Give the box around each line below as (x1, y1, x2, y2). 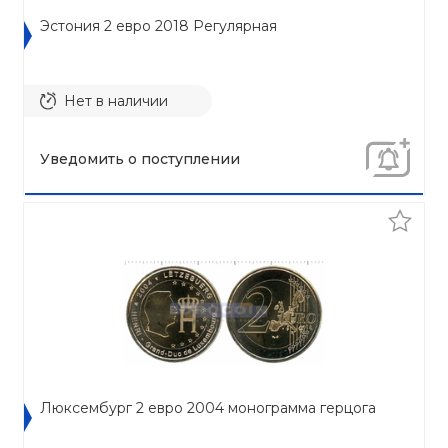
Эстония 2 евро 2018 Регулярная (40, 17, 277, 35)
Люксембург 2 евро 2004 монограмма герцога (40, 399, 376, 417)
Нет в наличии (64, 91, 168, 110)
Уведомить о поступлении (40, 150, 240, 168)
